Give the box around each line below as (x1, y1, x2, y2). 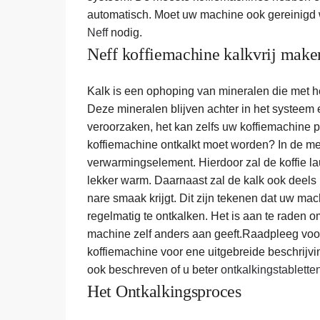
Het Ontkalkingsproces (87, 282, 241, 301)
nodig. (108, 26, 142, 39)
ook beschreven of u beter (87, 264, 221, 276)
